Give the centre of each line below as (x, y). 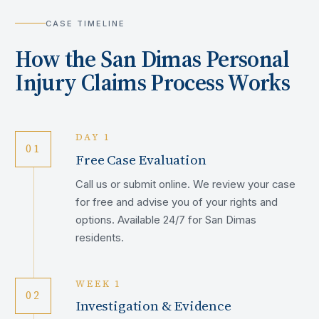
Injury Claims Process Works (153, 83)
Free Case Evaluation (141, 159)
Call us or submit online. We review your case (186, 185)
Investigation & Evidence (153, 306)
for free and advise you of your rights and (177, 203)
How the (58, 59)
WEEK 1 (99, 283)
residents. (100, 238)
